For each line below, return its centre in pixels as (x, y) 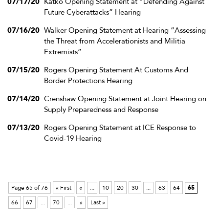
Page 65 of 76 (30, 188)
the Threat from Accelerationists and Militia (115, 41)
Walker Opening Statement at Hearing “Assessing (125, 31)
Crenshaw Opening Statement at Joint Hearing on (125, 99)
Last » (98, 203)
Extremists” (63, 52)
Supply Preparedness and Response (101, 110)
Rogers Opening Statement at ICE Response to (120, 128)
